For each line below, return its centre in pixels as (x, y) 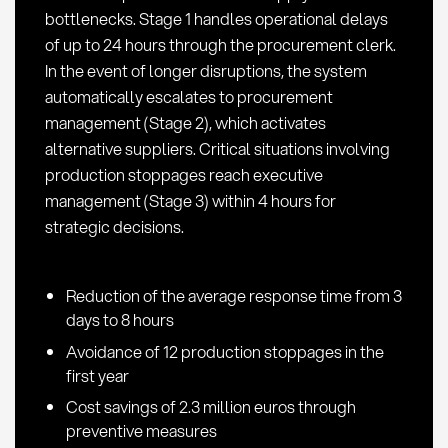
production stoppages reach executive (183, 174)
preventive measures (141, 431)
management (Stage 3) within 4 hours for (190, 200)
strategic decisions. (114, 226)
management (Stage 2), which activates (185, 122)
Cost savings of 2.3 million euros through (210, 407)
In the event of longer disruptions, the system (205, 70)
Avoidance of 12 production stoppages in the (224, 351)
